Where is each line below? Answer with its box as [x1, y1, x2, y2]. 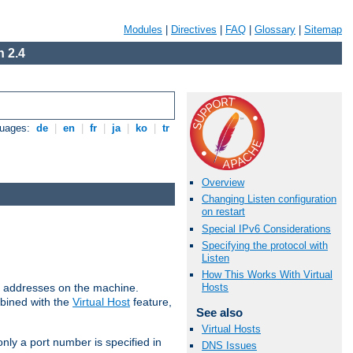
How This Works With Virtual [202, 268, 333, 281]
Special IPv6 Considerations [202, 222, 331, 235]
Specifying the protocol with [202, 239, 328, 251]
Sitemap [304, 24, 342, 35]
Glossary [255, 24, 295, 35]
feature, [130, 295, 172, 308]
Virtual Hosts [202, 323, 261, 336]
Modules [124, 24, 162, 35]
